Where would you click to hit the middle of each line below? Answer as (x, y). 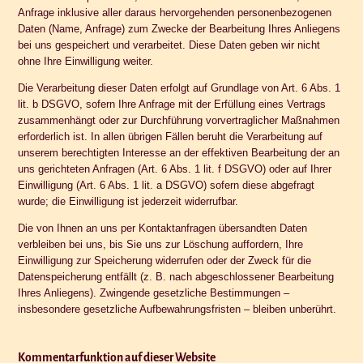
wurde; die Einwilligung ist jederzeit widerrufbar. (128, 201)
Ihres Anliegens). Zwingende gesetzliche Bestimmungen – (154, 293)
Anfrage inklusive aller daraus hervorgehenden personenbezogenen (175, 12)
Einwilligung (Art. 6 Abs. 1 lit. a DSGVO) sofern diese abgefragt (167, 185)
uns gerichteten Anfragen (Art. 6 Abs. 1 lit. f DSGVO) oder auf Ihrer (175, 169)
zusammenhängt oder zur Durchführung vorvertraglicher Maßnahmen (179, 120)
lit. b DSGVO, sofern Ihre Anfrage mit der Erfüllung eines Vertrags (172, 104)
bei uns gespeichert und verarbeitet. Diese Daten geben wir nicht (169, 45)
